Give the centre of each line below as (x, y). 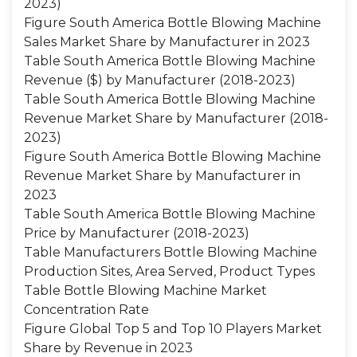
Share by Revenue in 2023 (108, 348)
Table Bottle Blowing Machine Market (145, 290)
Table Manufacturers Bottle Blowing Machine (171, 252)
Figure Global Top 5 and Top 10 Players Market (173, 329)
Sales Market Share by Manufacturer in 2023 (167, 42)
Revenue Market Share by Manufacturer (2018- (176, 118)
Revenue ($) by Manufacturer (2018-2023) (160, 80)
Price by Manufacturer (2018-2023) (137, 233)
